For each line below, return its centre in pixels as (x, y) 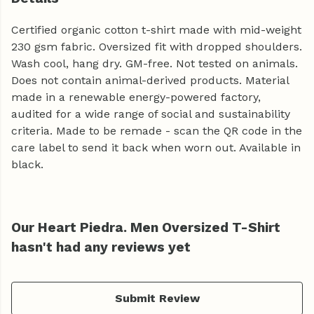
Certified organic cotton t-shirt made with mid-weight (156, 30)
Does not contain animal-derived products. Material (150, 81)
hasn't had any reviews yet (101, 247)
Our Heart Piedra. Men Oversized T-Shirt (146, 228)
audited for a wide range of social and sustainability (151, 114)
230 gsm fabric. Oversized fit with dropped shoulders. (157, 47)
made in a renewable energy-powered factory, (136, 97)
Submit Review (157, 299)
